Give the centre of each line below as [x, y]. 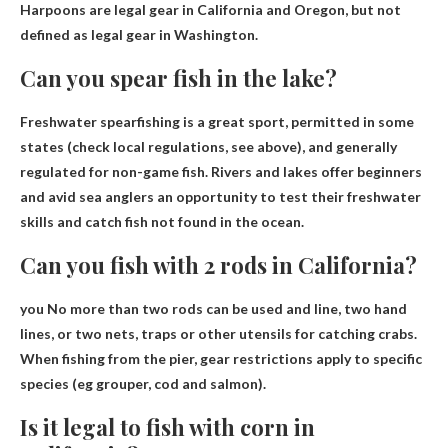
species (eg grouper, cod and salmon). [143, 383]
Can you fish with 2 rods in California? [218, 264]
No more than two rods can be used [165, 308]
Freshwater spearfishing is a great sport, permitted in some [217, 121]
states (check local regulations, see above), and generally [208, 146]
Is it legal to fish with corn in [167, 426]
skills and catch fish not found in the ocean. [162, 221]
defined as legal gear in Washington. [139, 34]
